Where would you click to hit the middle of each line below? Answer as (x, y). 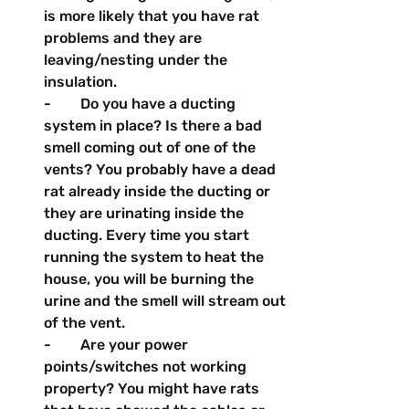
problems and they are (125, 37)
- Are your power (118, 344)
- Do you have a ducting (142, 103)
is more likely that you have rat (153, 16)
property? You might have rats (153, 388)
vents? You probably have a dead (162, 169)
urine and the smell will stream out (167, 300)
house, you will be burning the (151, 278)
